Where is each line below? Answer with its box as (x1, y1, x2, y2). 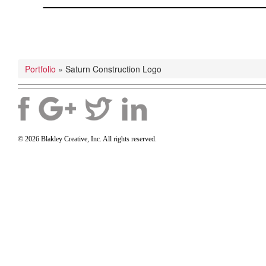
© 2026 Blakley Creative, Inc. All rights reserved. (18, 135, 157, 143)
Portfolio (25, 63, 56, 75)
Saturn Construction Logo (65, 63, 161, 75)
